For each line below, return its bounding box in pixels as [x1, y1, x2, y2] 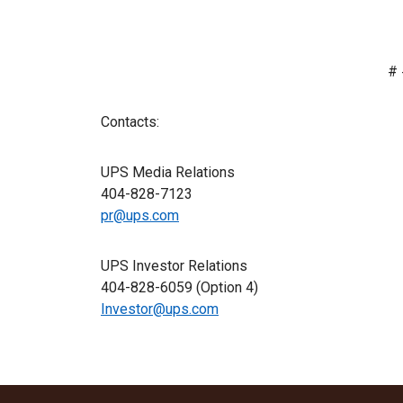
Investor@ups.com [101, 300, 219, 318]
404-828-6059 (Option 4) [101, 278, 258, 296]
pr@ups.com [101, 206, 179, 224]
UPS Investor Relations [101, 256, 247, 274]
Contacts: [101, 112, 159, 130]
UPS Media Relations [101, 163, 235, 181]
